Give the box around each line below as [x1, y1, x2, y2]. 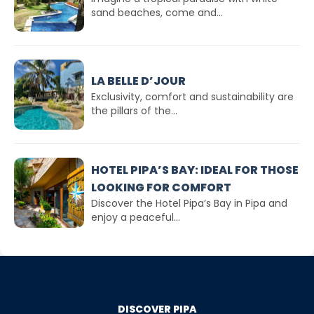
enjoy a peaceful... [91, 210, 180, 224]
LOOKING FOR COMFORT [91, 179, 231, 196]
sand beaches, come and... [91, 5, 223, 20]
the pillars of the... [91, 103, 177, 118]
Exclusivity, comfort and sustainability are [91, 89, 294, 104]
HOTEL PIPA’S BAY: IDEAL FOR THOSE [91, 162, 299, 178]
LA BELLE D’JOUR [91, 72, 186, 89]
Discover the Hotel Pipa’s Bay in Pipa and [91, 196, 287, 210]
